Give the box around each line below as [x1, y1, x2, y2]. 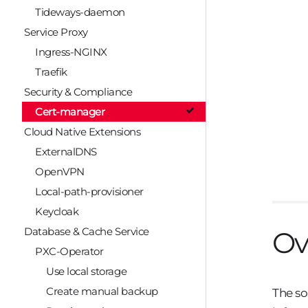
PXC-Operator [35, 245, 104, 258]
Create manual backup [46, 285, 158, 298]
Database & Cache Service [24, 225, 149, 239]
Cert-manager [35, 105, 105, 119]
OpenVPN [35, 165, 85, 179]
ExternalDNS [35, 145, 97, 159]
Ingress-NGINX [35, 45, 107, 59]
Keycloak [35, 205, 79, 219]
